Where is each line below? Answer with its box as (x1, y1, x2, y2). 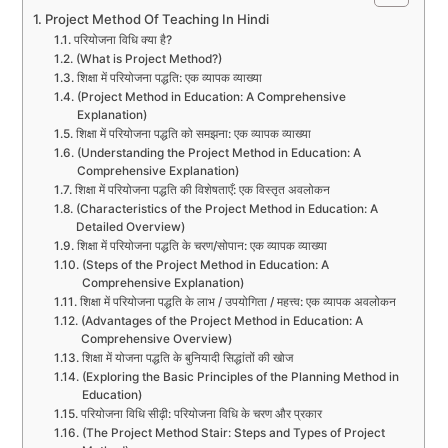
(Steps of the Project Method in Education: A (81, 258, 329, 273)
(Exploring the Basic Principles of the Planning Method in (81, 370, 399, 385)
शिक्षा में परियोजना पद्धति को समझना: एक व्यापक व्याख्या (75, 127, 311, 142)
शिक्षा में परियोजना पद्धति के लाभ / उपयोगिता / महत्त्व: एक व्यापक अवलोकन (79, 295, 396, 310)
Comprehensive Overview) (80, 332, 232, 347)
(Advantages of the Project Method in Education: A (80, 314, 363, 329)
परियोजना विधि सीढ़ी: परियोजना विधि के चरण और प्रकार (80, 407, 322, 422)
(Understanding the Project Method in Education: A (76, 146, 361, 161)
